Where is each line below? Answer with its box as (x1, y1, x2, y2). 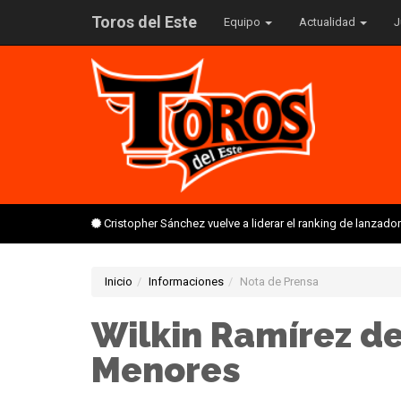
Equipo (224, 15, 263, 29)
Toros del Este (91, 13, 197, 31)
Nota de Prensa (240, 275, 319, 288)
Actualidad (299, 15, 358, 29)
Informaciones (149, 275, 224, 288)
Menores (91, 349, 241, 391)
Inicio (105, 275, 132, 288)
